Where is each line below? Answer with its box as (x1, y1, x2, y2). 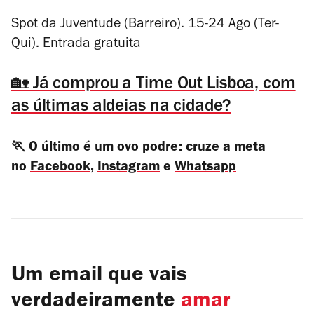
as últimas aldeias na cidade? (11, 99, 231, 116)
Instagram (97, 161, 160, 175)
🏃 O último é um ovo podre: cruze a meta (11, 142, 266, 156)
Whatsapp (175, 161, 236, 175)
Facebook (30, 161, 90, 175)
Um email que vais (11, 266, 187, 287)
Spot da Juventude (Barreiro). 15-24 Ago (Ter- (11, 18, 279, 32)
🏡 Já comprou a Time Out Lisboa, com (11, 76, 296, 94)
